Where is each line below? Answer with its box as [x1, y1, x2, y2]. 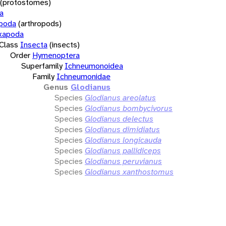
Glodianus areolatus [85, 92, 156, 103]
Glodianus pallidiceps [85, 145, 161, 156]
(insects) [49, 39, 80, 50]
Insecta [20, 39, 47, 50]
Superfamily [21, 60, 63, 71]
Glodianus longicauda [85, 134, 161, 145]
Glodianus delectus [85, 113, 153, 124]
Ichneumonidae [56, 71, 110, 82]
